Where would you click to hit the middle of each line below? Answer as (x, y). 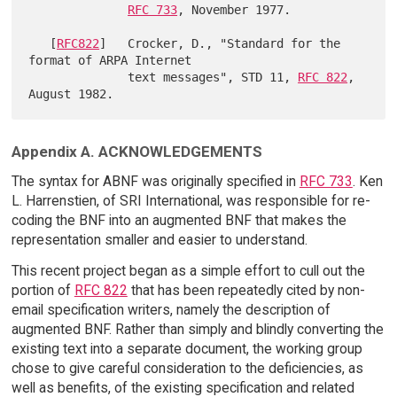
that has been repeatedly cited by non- (246, 291)
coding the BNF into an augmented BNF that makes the (179, 221)
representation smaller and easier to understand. (159, 240)
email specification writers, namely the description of (171, 310)
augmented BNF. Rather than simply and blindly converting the (197, 330)
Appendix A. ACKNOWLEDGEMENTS (136, 151)
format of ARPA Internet (110, 60)
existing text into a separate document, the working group (187, 349)
